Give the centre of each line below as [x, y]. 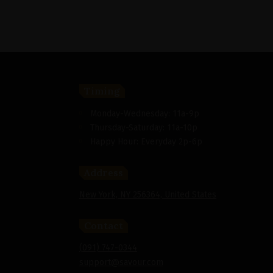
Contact [104, 225]
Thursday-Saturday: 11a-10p [144, 128]
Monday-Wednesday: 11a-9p [145, 114]
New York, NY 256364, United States [148, 195]
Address [104, 172]
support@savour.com [121, 262]
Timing [102, 91]
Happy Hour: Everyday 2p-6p [146, 142]
